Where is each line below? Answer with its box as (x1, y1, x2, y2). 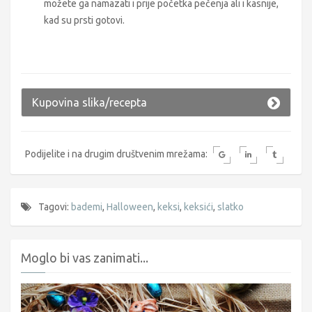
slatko (217, 201, 244, 212)
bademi (71, 201, 102, 212)
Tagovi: (38, 201, 71, 212)
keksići (184, 201, 213, 212)
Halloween (107, 201, 153, 212)
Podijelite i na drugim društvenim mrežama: (25, 148, 210, 159)
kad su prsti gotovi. (44, 14, 125, 26)
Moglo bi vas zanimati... (21, 250, 148, 265)
